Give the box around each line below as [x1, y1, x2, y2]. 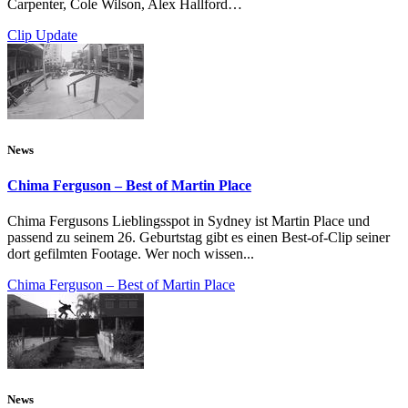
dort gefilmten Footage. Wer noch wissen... [7, 246, 254, 262]
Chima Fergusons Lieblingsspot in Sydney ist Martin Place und [7, 213, 370, 229]
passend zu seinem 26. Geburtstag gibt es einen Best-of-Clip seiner [7, 229, 390, 246]
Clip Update [7, 26, 77, 43]
